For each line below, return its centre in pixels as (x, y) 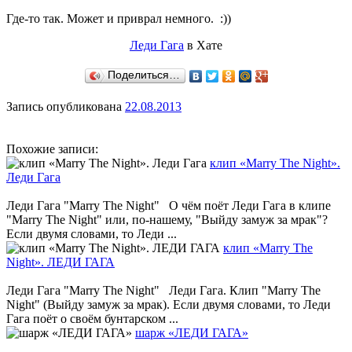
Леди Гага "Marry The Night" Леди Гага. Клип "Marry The (163, 291)
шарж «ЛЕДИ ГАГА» (192, 333)
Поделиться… (143, 75)
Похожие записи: (52, 149)
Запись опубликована (66, 107)
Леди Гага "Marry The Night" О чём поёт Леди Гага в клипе (169, 206)
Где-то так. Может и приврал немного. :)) (119, 19)
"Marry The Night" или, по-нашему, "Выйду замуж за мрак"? (167, 220)
